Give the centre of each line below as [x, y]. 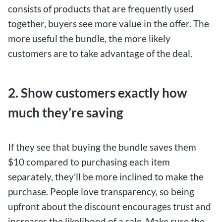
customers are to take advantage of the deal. [100, 54]
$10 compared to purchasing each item [89, 162]
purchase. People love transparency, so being [101, 191]
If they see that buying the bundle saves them [102, 147]
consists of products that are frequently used [101, 9]
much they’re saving [65, 113]
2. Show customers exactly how [98, 93]
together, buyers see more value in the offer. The [109, 24]
